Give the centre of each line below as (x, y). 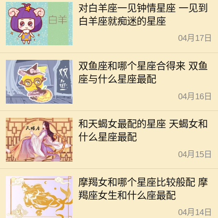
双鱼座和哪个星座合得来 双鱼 (143, 66)
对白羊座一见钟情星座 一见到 (143, 8)
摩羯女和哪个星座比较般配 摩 (143, 182)
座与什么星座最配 (118, 80)
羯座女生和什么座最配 (127, 195)
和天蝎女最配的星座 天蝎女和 (143, 124)
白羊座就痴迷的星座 (122, 21)
